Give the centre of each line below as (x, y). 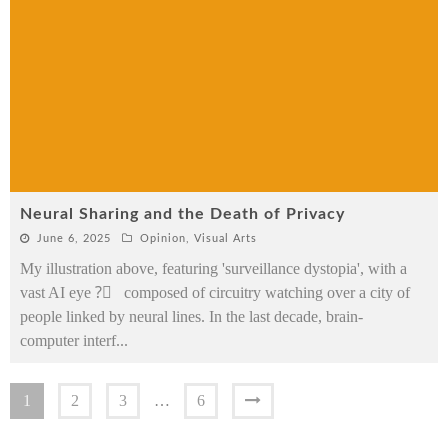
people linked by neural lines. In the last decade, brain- (191, 316)
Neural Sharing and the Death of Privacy (182, 213)
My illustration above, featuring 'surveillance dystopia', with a (213, 268)
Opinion (163, 238)
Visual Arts (225, 238)
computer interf (68, 340)
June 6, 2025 (74, 238)
